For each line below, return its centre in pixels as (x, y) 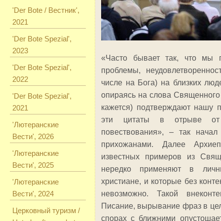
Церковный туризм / (46, 210)
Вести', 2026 (33, 136)
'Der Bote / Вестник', (46, 10)
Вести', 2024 (33, 194)
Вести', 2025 (33, 165)
